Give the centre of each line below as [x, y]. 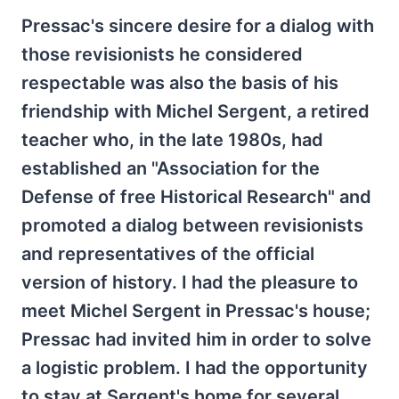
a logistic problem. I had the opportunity [195, 368]
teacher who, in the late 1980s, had [172, 140]
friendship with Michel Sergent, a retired [195, 111]
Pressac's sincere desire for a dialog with [198, 26]
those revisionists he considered [162, 54]
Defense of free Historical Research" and [196, 197]
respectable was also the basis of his [180, 83]
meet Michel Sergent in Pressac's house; [196, 311]
